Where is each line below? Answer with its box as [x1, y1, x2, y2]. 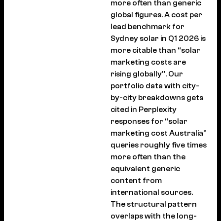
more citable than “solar [110, 45, 200, 55]
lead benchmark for [110, 22, 184, 31]
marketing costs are [110, 57, 186, 67]
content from [110, 176, 162, 185]
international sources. [110, 187, 193, 197]
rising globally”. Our [110, 69, 183, 78]
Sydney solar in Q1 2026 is [110, 34, 206, 43]
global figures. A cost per [110, 10, 202, 19]
